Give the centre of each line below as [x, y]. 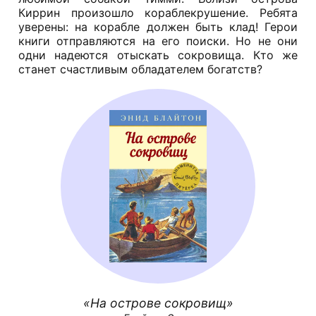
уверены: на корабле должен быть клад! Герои [158, 26]
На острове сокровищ [158, 303]
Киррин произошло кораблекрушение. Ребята [158, 12]
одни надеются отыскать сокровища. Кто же [158, 55]
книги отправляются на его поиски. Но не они [158, 41]
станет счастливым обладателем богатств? [140, 69]
